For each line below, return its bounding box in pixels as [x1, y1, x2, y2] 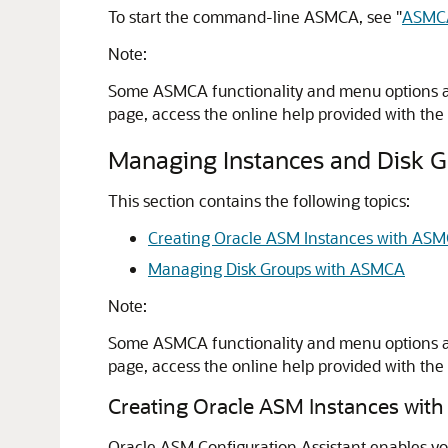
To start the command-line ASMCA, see [108, 6, 396, 27]
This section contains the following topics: [108, 190, 410, 211]
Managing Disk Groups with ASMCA [148, 258, 405, 279]
